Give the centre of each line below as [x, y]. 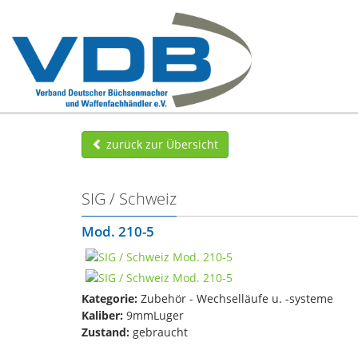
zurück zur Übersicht [161, 144]
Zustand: [105, 332]
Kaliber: [102, 315]
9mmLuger [153, 315]
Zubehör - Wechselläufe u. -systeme [235, 298]
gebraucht [159, 332]
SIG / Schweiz [129, 199]
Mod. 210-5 [118, 231]
